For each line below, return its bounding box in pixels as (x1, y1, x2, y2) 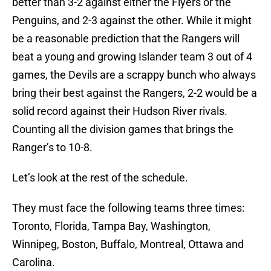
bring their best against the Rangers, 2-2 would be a (12, 87, 257, 100)
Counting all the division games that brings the (12, 123, 233, 136)
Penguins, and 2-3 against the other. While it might (12, 14, 252, 27)
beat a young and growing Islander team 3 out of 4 (12, 50, 252, 64)
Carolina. (12, 256, 55, 269)
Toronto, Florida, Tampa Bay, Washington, (12, 220, 211, 233)
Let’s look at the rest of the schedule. (12, 171, 188, 184)
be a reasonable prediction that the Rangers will (12, 32, 240, 45)
